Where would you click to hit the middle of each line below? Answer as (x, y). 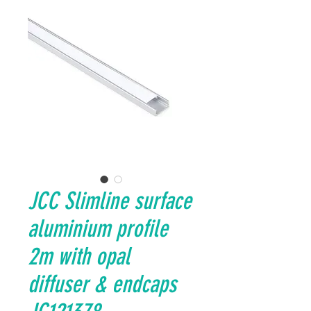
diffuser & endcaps (102, 284)
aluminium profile (98, 229)
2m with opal (79, 257)
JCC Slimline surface (110, 201)
